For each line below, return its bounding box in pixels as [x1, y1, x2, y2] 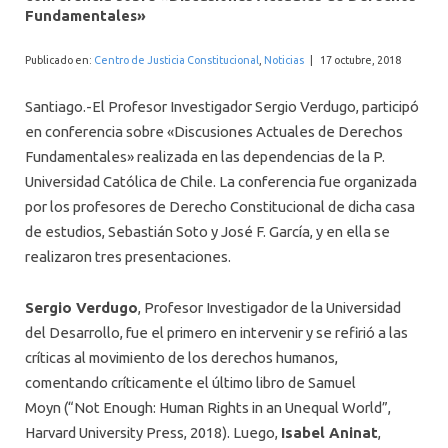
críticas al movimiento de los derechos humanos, [25, 349, 338, 367]
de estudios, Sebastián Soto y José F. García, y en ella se [25, 223, 390, 241]
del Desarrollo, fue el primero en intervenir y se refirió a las [25, 324, 408, 342]
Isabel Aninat [281, 424, 378, 442]
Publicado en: [25, 53, 94, 66]
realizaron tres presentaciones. [25, 248, 231, 266]
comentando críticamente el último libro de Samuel [25, 374, 356, 392]
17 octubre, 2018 [319, 53, 401, 66]
